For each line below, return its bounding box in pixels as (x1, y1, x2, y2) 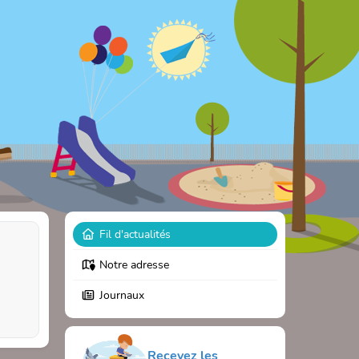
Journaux (99, 288, 144, 303)
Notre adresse (99, 257, 169, 272)
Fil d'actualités (99, 227, 171, 242)
